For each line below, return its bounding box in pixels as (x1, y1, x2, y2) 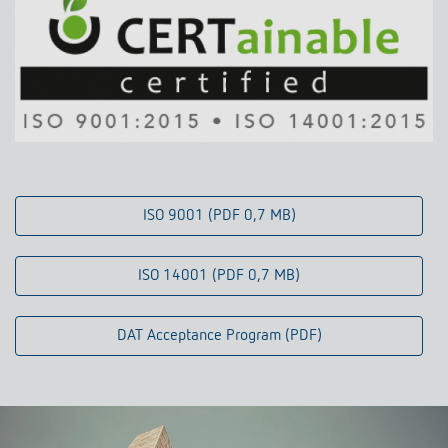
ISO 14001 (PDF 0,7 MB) (138, 267, 300, 284)
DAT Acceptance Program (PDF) (116, 327, 322, 344)
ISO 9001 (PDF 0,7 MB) (142, 207, 296, 224)
